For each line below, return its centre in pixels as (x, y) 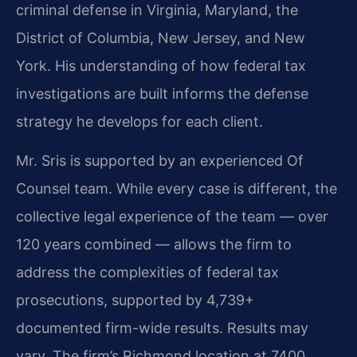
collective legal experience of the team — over (172, 217)
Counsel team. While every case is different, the (177, 189)
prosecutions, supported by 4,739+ (135, 300)
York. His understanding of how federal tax (161, 65)
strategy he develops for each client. (139, 121)
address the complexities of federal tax (147, 273)
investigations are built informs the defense (162, 93)
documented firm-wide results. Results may (162, 328)
